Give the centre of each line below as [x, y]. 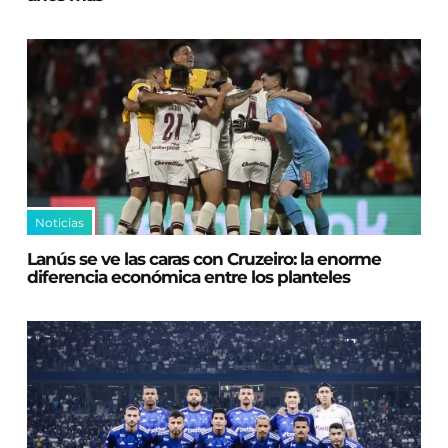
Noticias [60, 223]
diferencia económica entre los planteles [189, 277]
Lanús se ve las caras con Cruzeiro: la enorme [204, 259]
